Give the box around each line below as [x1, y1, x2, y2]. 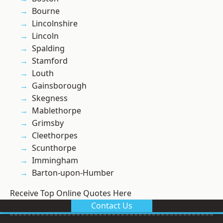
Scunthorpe [32, 142, 76, 154]
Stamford [32, 55, 68, 67]
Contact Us [91, 200, 132, 212]
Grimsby [32, 117, 64, 129]
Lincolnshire [32, 18, 78, 29]
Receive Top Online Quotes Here [10, 188, 131, 199]
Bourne [32, 5, 60, 17]
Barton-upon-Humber [32, 167, 114, 179]
